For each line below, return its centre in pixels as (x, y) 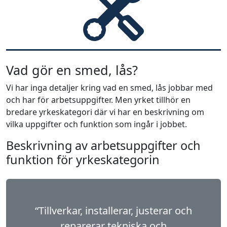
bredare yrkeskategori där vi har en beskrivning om (105, 112)
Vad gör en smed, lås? (72, 70)
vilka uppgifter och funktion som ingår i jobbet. (97, 124)
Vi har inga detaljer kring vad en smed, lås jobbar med (109, 88)
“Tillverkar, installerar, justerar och (113, 211)
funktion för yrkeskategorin (83, 160)
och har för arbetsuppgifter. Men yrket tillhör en (98, 100)
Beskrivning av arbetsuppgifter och (103, 145)
